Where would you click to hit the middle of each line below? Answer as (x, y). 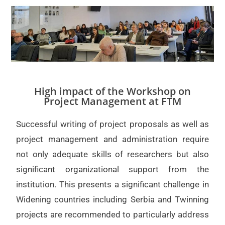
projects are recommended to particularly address (113, 214)
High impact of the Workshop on (113, 91)
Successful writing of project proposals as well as (113, 124)
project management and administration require (113, 139)
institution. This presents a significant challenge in (113, 184)
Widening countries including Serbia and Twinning (113, 199)
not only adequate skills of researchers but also (113, 154)
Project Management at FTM (113, 101)
